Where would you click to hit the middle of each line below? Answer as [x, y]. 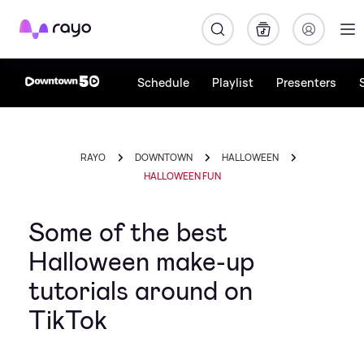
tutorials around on [141, 291]
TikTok [68, 320]
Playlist [233, 82]
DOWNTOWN [164, 157]
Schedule [163, 82]
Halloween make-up [141, 262]
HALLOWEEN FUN [182, 176]
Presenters [306, 82]
